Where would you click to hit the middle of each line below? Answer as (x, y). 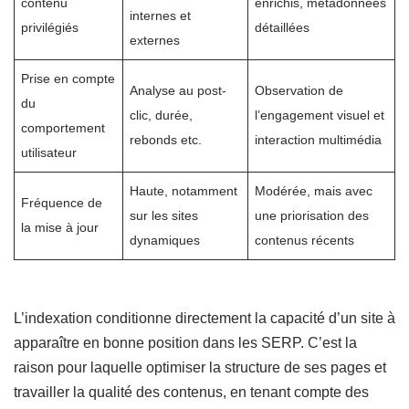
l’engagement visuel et (320, 115)
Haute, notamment (184, 191)
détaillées (283, 28)
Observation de (299, 91)
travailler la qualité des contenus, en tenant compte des (191, 393)
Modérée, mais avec (314, 191)
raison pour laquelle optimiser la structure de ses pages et (200, 368)
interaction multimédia (319, 140)
